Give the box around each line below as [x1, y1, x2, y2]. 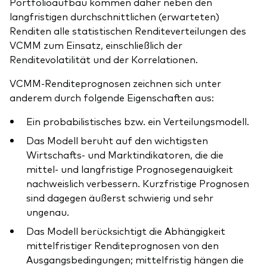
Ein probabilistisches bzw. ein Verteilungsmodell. [26, 114, 249, 128]
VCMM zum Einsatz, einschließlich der [10, 38, 182, 52]
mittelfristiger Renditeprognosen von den [26, 238, 219, 252]
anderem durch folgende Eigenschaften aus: [10, 91, 214, 104]
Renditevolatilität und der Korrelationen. [10, 52, 198, 66]
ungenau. [26, 205, 69, 219]
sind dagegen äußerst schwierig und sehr [26, 191, 213, 204]
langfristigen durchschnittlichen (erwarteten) [10, 10, 219, 23]
